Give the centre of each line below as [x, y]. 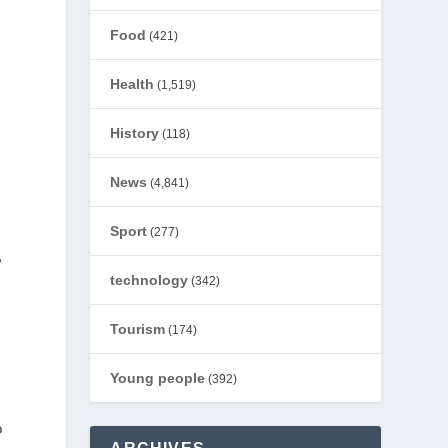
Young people [158, 378]
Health [132, 84]
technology [149, 280]
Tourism [138, 329]
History [135, 133]
